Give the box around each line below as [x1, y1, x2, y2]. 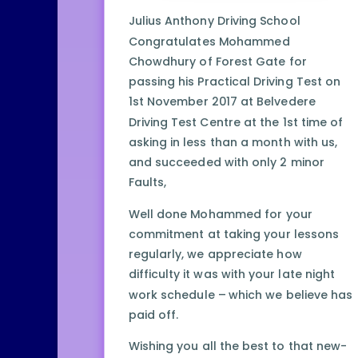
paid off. [128, 307, 179, 324]
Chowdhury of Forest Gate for [128, 54, 307, 70]
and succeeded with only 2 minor [128, 154, 325, 171]
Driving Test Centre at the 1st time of [128, 113, 344, 131]
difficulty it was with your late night [128, 266, 336, 283]
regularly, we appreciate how [128, 246, 302, 263]
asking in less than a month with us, [128, 134, 338, 151]
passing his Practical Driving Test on [128, 74, 341, 90]
